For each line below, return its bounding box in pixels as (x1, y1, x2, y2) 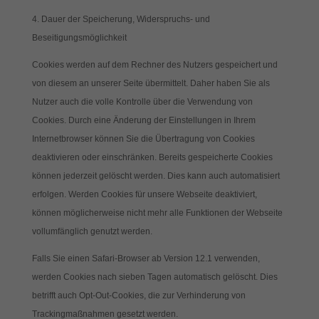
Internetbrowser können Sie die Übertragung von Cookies (31, 134, 255, 144)
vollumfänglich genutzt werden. (31, 226, 152, 236)
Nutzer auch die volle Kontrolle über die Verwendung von (31, 97, 253, 107)
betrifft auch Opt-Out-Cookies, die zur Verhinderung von (31, 291, 246, 300)
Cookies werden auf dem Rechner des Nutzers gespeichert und (31, 60, 278, 70)
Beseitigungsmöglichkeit (31, 33, 127, 43)
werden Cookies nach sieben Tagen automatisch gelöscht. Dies (31, 272, 278, 282)
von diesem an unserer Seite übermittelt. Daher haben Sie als (31, 78, 270, 88)
